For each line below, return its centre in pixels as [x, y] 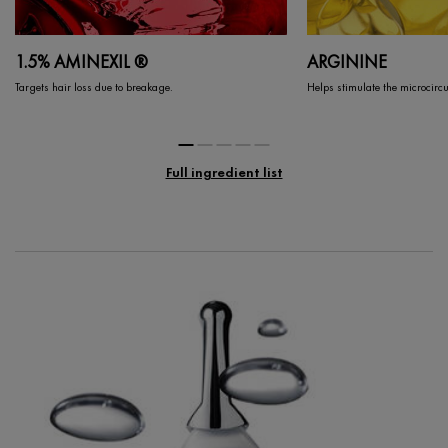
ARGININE [347, 61]
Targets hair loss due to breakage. [94, 86]
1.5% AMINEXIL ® [81, 61]
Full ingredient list [224, 171]
